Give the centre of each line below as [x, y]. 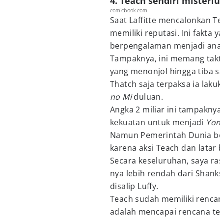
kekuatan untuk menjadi [158, 122]
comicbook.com [129, 10]
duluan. [150, 97]
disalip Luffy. [136, 186]
